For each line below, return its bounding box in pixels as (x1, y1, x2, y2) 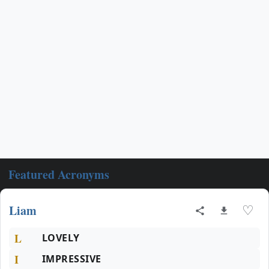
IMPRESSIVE (42, 252, 101, 265)
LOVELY (42, 231, 80, 244)
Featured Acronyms (8, 166, 109, 183)
